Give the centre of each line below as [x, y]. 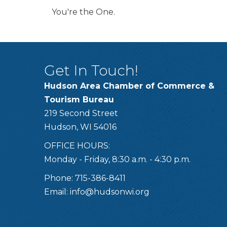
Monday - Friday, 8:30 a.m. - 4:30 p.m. [117, 159]
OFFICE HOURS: [77, 146]
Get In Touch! [91, 70]
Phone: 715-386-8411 [85, 178]
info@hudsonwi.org [110, 192]
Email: [57, 192]
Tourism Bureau [79, 100]
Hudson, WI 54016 [80, 127]
